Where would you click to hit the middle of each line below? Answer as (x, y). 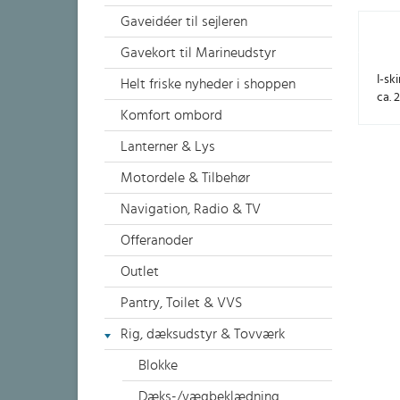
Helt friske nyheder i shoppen (208, 84)
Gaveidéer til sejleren (184, 21)
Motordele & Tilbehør (185, 178)
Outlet (140, 271)
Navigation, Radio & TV (191, 209)
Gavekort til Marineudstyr (198, 53)
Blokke (158, 365)
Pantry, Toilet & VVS (181, 303)
